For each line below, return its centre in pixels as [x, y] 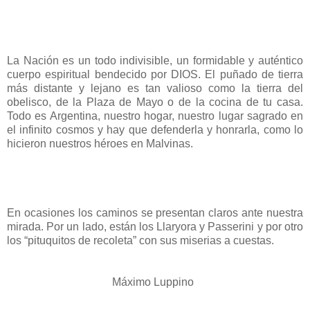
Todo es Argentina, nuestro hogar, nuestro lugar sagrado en [155, 116]
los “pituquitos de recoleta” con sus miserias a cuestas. [140, 240]
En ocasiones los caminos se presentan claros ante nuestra [155, 212]
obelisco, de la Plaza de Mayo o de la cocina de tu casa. [155, 102]
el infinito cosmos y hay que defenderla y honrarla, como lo [155, 129]
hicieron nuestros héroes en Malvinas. [100, 143]
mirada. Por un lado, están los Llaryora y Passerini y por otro [155, 226]
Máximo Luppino [100, 282]
